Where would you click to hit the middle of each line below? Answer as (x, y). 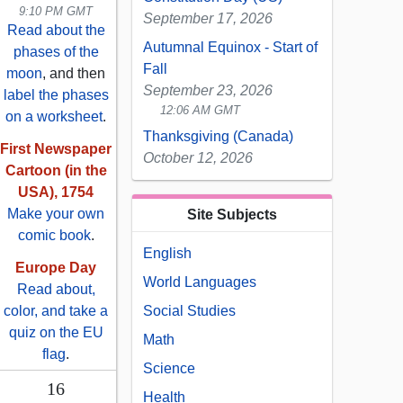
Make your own (56, 214)
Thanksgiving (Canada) (218, 137)
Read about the (56, 31)
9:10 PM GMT (56, 12)
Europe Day (56, 268)
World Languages (200, 282)
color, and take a (56, 311)
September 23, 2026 (208, 91)
